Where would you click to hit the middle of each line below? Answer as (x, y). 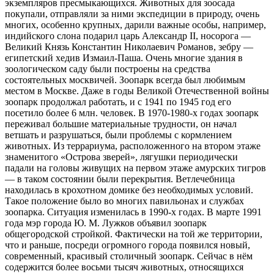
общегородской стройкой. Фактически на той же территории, (134, 234)
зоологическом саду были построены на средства (108, 69)
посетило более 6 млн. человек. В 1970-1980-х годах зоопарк (132, 113)
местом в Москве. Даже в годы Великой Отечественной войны (137, 91)
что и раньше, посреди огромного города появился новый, (128, 245)
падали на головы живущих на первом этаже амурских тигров (135, 168)
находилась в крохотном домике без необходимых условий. (129, 190)
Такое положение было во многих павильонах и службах (124, 201)
